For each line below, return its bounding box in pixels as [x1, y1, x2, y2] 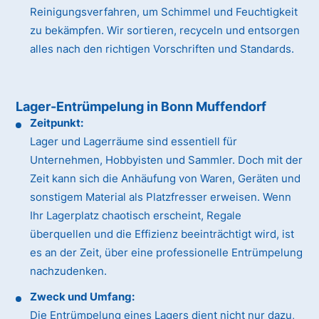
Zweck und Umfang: [30, 290, 135, 304]
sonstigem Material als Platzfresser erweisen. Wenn [30, 190, 292, 204]
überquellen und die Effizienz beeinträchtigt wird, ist [30, 227, 295, 241]
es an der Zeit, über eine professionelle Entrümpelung [30, 246, 303, 260]
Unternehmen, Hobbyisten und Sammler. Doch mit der [30, 153, 303, 167]
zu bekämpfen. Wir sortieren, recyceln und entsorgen [30, 23, 300, 38]
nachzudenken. [30, 264, 108, 278]
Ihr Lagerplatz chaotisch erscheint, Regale [30, 209, 242, 223]
